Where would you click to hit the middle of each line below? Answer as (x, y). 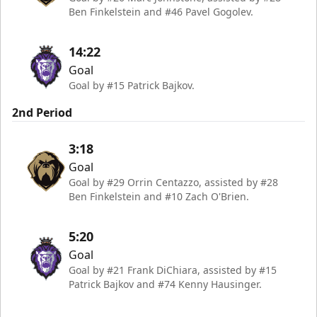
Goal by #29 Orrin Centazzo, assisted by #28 (173, 182)
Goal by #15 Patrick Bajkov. (132, 85)
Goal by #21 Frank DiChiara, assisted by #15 (173, 270)
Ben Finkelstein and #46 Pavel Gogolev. (161, 12)
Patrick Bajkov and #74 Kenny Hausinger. (165, 284)
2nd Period (42, 113)
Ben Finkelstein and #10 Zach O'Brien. (159, 196)
